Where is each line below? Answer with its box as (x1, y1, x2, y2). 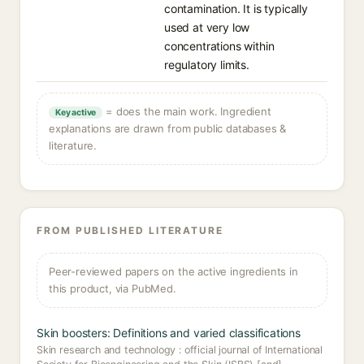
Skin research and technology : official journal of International (37, 344, 323, 356)
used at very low (164, 20, 250, 34)
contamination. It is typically (164, 2, 308, 15)
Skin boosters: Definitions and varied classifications (37, 326, 301, 340)
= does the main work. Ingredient (102, 105, 271, 118)
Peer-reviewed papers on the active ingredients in (49, 265, 298, 278)
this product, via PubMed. (49, 282, 176, 295)
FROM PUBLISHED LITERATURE (37, 224, 223, 236)
